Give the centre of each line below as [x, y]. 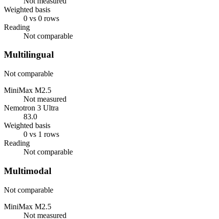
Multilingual [29, 55]
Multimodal [28, 171]
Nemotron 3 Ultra [31, 108]
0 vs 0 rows [41, 18]
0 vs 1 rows [41, 134]
